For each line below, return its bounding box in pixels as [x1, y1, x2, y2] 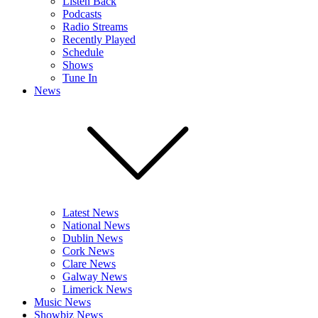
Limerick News [62, 283, 132, 295]
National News [62, 219, 130, 231]
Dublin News [62, 232, 123, 244]
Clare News [62, 258, 116, 270]
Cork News [62, 245, 114, 257]
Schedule [62, 46, 104, 58]
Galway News [62, 270, 127, 283]
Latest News [62, 207, 119, 219]
